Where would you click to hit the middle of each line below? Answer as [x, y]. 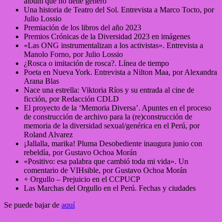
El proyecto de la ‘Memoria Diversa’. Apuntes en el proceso [117, 108]
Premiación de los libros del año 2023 [83, 27]
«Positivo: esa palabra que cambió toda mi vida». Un [106, 161]
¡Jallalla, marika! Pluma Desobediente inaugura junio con [113, 143]
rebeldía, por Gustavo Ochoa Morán [80, 152]
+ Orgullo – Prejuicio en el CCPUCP [82, 179]
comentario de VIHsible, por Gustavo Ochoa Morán [105, 170]
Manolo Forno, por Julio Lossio [73, 54]
